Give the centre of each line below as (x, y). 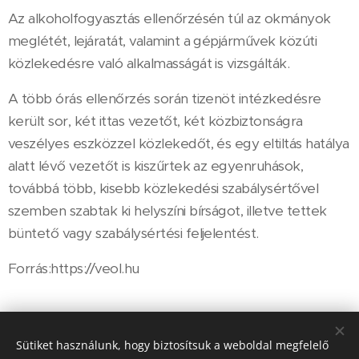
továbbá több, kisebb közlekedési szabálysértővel (163, 188)
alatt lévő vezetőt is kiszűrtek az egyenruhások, (156, 165)
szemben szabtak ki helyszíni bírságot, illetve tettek (167, 210)
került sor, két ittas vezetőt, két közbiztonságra (155, 121)
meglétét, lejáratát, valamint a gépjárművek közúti (163, 40)
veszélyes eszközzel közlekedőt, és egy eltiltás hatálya (179, 143)
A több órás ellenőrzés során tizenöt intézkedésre (165, 98)
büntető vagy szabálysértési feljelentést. (133, 233)
